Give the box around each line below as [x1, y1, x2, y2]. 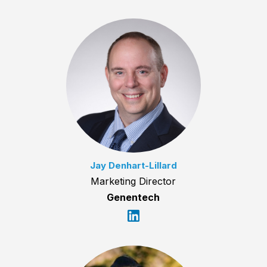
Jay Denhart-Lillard [89, 160, 177, 172]
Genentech [107, 191, 160, 204]
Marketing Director [91, 175, 176, 188]
